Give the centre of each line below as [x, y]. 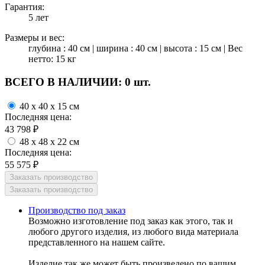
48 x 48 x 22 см [49, 141]
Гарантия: [25, 7]
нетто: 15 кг [52, 59]
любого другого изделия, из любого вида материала [133, 231]
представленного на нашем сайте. [97, 242]
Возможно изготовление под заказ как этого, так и [131, 221]
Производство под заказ [77, 210]
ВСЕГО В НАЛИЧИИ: [65, 82]
